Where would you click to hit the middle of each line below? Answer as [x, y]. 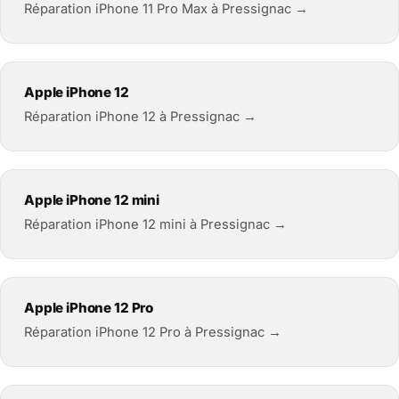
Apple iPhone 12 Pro [89, 307]
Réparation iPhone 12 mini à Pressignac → [155, 224]
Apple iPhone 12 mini [92, 199]
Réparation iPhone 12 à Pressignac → [140, 116]
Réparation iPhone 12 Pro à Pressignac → [153, 332]
